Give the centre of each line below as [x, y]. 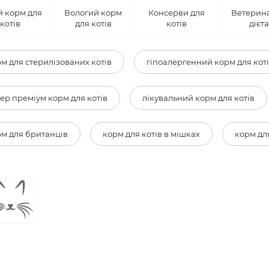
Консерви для [176, 13]
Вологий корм [93, 13]
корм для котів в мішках [151, 134]
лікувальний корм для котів [198, 98]
